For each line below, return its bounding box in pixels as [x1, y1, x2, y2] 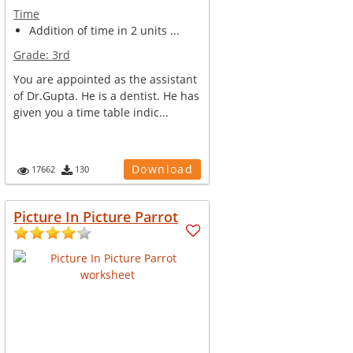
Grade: [13, 47, 53, 62]
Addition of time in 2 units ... [29, 23, 180, 38]
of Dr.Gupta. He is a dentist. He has [13, 88, 200, 103]
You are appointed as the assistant [13, 72, 198, 87]
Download [131, 162, 194, 176]
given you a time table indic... [13, 105, 169, 120]
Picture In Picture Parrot [13, 207, 179, 226]
